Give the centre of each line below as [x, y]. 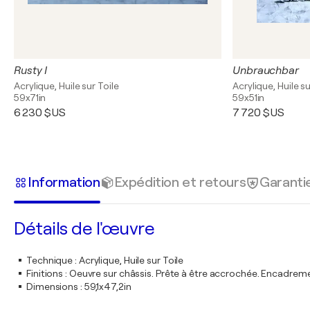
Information [64, 182]
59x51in [249, 98]
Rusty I [31, 71]
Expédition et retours [180, 182]
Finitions [45, 273]
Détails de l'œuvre [84, 229]
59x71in [30, 98]
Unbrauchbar [266, 71]
